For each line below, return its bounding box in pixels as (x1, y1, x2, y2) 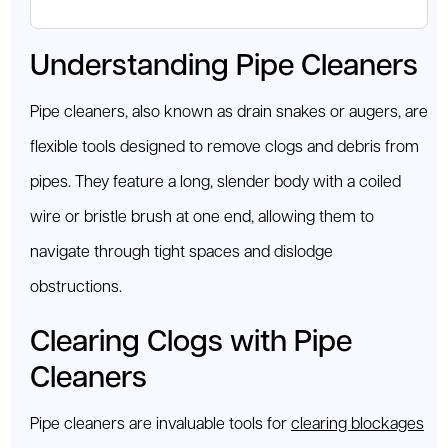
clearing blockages (291, 416, 424, 434)
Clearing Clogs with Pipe (30, 327, 352, 359)
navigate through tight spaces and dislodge (30, 244, 333, 262)
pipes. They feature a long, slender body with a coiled (30, 174, 401, 192)
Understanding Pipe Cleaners (30, 51, 418, 83)
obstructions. (30, 279, 122, 297)
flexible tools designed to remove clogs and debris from (30, 139, 419, 157)
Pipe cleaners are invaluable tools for (30, 416, 291, 434)
